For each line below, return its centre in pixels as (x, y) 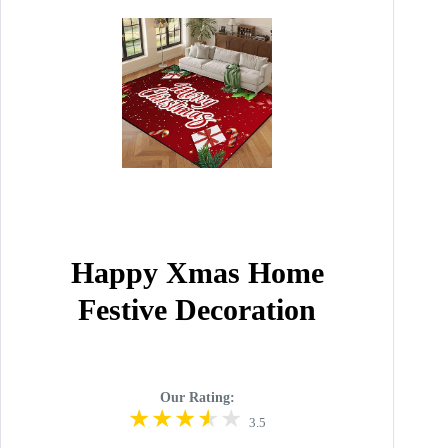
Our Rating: (197, 397)
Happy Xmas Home (197, 272)
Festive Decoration (197, 309)
